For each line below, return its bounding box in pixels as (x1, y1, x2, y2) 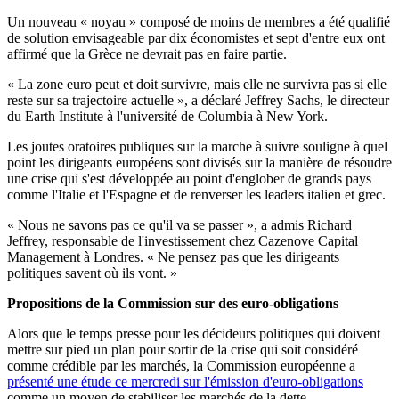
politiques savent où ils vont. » (7, 265, 177, 281)
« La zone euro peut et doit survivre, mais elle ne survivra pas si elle (7, 77, 387, 93)
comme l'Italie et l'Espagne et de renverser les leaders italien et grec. (7, 187, 386, 203)
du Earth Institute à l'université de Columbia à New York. (7, 109, 328, 125)
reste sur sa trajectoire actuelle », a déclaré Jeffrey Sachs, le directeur (7, 93, 389, 109)
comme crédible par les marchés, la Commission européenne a (7, 358, 355, 374)
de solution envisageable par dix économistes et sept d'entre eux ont (7, 30, 385, 46)
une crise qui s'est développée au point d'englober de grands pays (7, 171, 371, 187)
